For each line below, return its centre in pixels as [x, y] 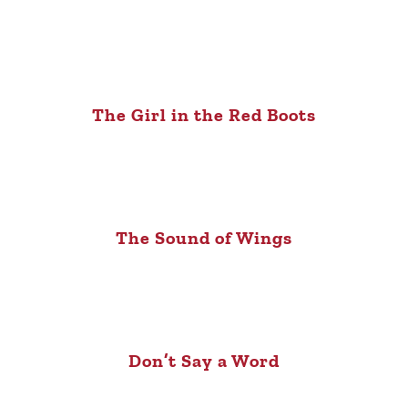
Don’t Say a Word [204, 361]
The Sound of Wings [204, 238]
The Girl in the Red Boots [204, 115]
